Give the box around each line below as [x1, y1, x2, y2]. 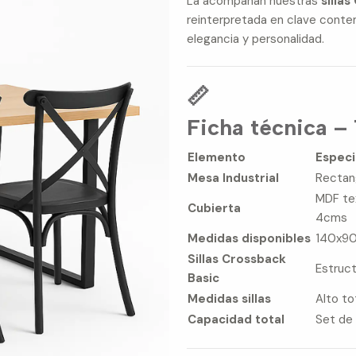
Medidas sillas [188, 291, 272, 308]
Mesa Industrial [188, 170, 280, 187]
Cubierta [188, 200, 242, 217]
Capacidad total [188, 311, 285, 328]
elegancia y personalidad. [187, 30, 325, 47]
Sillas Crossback [188, 251, 287, 268]
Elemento [188, 149, 246, 166]
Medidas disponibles [188, 230, 311, 247]
